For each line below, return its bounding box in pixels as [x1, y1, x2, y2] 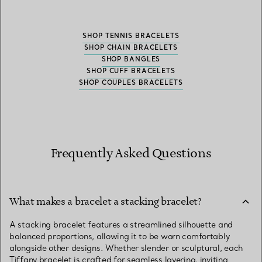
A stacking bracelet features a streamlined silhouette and [9, 219, 233, 230]
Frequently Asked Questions [50, 145, 212, 161]
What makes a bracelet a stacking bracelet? [9, 195, 202, 209]
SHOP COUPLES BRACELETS [79, 78, 183, 87]
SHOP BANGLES [101, 54, 161, 63]
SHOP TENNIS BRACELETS [82, 31, 180, 40]
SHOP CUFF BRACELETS [87, 66, 175, 75]
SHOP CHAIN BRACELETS [84, 43, 178, 51]
